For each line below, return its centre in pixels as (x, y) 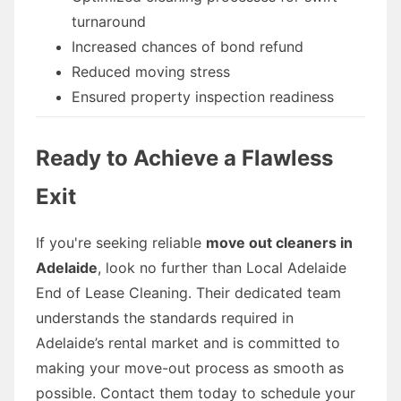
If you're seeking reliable (121, 242)
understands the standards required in (165, 317)
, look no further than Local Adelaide (222, 267)
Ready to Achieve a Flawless (184, 158)
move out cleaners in (279, 242)
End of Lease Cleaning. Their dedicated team (188, 292)
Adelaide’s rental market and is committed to (188, 342)
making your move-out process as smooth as (190, 367)
